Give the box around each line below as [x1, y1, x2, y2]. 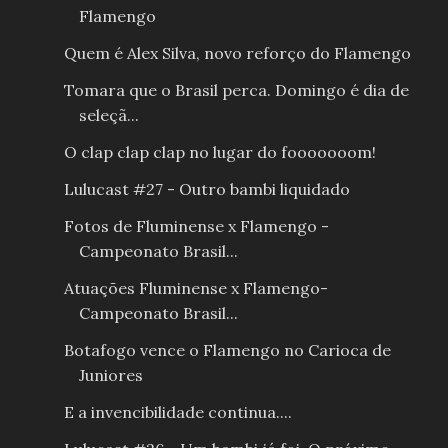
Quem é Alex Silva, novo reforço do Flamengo [63, 43, 411, 64]
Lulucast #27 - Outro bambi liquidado [63, 179, 350, 200]
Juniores [78, 365, 143, 386]
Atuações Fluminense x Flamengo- [63, 278, 328, 299]
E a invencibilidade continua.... [63, 402, 292, 423]
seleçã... [78, 105, 139, 126]
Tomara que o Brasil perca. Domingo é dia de [63, 80, 409, 101]
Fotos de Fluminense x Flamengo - [63, 216, 329, 237]
